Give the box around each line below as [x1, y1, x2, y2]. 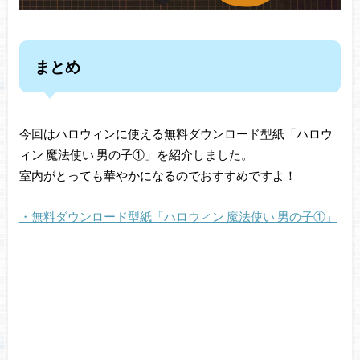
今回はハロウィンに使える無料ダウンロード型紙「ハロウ [18, 126, 333, 141]
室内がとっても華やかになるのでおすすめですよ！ [18, 168, 297, 183]
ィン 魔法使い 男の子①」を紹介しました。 [18, 147, 253, 162]
